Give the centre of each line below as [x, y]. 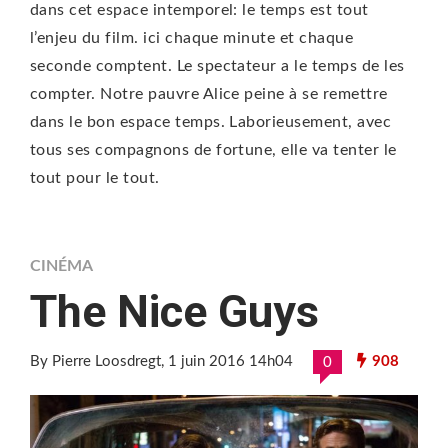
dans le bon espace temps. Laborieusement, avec [211, 122]
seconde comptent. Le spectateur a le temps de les [217, 66]
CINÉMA [61, 266]
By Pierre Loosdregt [95, 362]
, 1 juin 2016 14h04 [227, 362]
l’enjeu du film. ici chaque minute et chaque [192, 38]
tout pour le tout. [95, 178]
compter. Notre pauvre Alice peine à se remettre [209, 94]
